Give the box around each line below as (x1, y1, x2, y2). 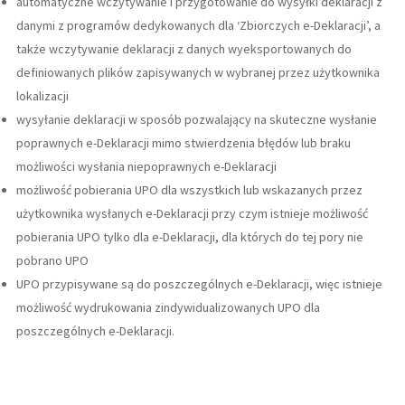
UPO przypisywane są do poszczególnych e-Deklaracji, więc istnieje (16, 275, 382, 292)
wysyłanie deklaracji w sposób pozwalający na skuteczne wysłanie (16, 110, 377, 127)
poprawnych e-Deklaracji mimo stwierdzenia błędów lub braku (16, 134, 351, 151)
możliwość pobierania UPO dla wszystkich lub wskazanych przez (16, 181, 363, 198)
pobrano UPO (16, 251, 89, 268)
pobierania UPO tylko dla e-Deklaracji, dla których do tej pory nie (16, 228, 363, 245)
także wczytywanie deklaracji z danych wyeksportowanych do (16, 40, 352, 57)
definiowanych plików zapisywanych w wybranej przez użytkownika (16, 63, 380, 80)
